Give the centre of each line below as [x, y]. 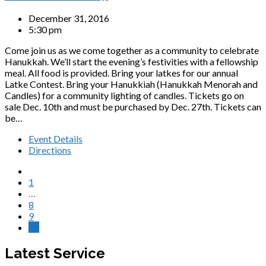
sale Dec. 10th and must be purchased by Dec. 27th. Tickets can [133, 107]
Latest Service [55, 254]
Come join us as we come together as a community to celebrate [132, 50]
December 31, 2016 [69, 18]
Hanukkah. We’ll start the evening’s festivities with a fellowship [132, 62]
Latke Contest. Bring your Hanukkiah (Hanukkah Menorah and [131, 84]
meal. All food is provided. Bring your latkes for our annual [121, 73]
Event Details [56, 139]
